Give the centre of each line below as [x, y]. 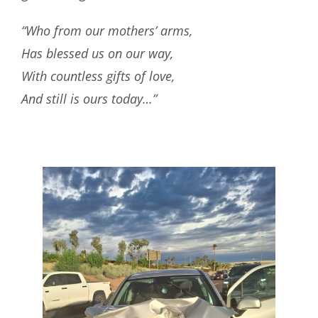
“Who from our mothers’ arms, [106, 30]
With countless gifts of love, [98, 76]
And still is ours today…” [89, 98]
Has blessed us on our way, [97, 53]
